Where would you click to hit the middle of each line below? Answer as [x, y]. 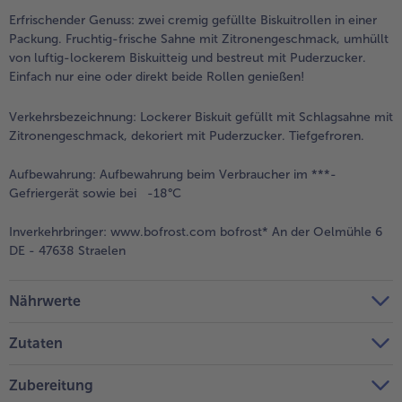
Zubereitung [51, 385]
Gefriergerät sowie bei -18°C [95, 193]
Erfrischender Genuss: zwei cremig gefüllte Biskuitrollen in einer [193, 20]
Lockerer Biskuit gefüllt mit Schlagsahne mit [265, 117]
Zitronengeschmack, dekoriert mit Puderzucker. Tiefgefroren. [187, 135]
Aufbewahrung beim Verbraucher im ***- [216, 174]
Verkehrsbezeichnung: [73, 117]
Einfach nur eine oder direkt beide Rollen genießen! [157, 76]
